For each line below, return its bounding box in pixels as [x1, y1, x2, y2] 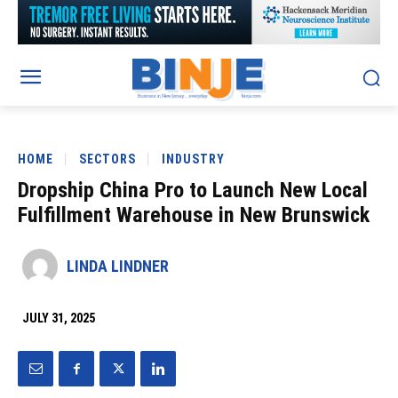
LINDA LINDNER [67, 257, 169, 276]
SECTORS [79, 151, 136, 166]
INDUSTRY [162, 151, 225, 166]
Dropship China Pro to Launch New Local [18, 178, 368, 203]
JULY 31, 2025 [22, 311, 95, 326]
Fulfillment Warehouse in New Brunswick [18, 203, 370, 228]
